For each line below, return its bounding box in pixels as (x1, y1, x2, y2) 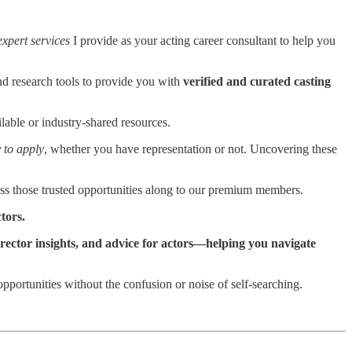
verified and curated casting (183, 75, 331, 89)
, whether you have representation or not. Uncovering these (44, 142, 337, 156)
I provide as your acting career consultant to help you (70, 34, 335, 48)
